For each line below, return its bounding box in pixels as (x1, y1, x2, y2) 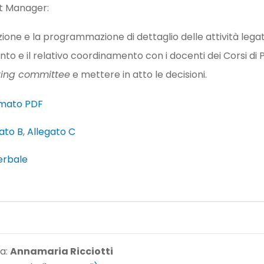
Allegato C (27, 125, 75, 139)
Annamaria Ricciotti (10, 245, 113, 259)
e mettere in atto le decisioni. (70, 68, 207, 82)
